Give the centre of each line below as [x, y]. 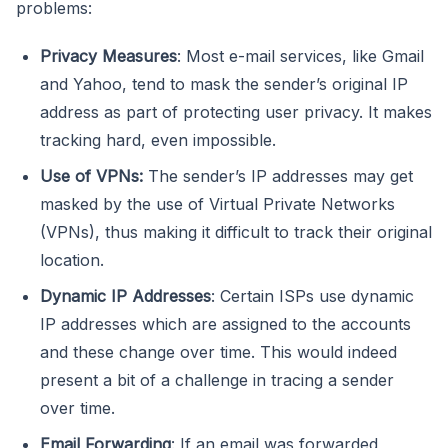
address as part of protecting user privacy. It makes [236, 111]
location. [72, 259]
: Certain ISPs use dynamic [312, 295]
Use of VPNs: [91, 175]
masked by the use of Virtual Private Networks [217, 203]
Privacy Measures [108, 55]
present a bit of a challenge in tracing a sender [217, 379]
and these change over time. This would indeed [218, 351]
